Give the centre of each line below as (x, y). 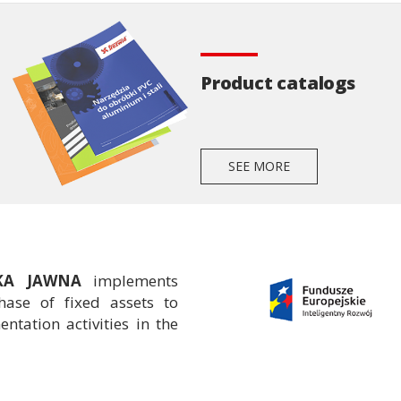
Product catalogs (277, 82)
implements (136, 281)
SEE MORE (259, 166)
